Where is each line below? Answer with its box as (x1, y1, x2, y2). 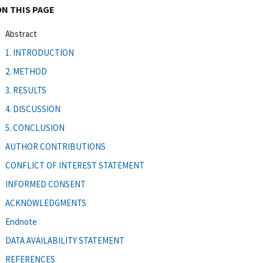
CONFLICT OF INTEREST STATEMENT (5, 159, 144, 171)
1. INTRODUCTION (5, 46, 74, 58)
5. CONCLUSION (5, 122, 65, 133)
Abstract (5, 28, 37, 39)
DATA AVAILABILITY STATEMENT (5, 234, 124, 246)
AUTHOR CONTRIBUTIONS (5, 140, 106, 152)
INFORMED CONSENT (5, 178, 86, 190)
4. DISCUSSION (5, 103, 60, 114)
